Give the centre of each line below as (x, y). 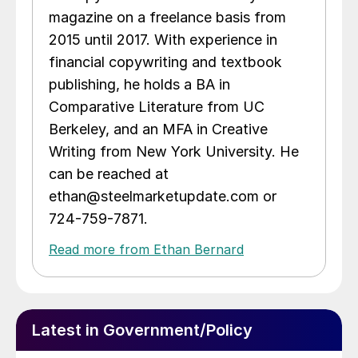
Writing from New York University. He (174, 152)
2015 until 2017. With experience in (163, 40)
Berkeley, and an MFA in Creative (158, 129)
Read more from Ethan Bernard (146, 250)
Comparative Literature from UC (157, 107)
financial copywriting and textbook (165, 62)
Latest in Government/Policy (142, 330)
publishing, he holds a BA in (139, 85)
